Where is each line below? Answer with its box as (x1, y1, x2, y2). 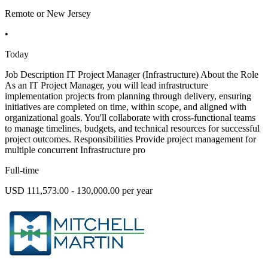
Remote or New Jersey (5, 8, 91, 19)
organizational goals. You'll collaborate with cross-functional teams (5, 112, 255, 123)
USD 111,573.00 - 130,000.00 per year (5, 185, 153, 196)
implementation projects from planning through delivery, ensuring (5, 91, 251, 102)
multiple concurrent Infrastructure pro (5, 145, 145, 156)
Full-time (5, 165, 39, 176)
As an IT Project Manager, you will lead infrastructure (5, 80, 208, 91)
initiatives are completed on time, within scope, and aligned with (5, 102, 246, 112)
